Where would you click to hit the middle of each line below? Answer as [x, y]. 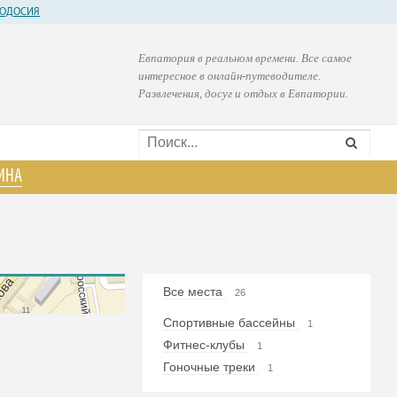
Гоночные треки [210, 367]
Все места [194, 292]
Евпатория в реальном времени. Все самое [245, 58]
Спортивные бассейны [230, 323]
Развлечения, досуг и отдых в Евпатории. [244, 93]
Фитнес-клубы [205, 345]
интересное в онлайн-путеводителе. [230, 76]
